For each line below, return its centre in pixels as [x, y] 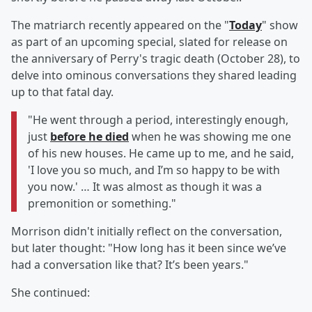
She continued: [50, 293]
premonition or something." [102, 204]
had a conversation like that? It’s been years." [130, 265]
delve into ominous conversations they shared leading [154, 76]
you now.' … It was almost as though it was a [145, 187]
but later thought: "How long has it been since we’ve [149, 248]
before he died [89, 137]
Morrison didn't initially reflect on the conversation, [147, 232]
